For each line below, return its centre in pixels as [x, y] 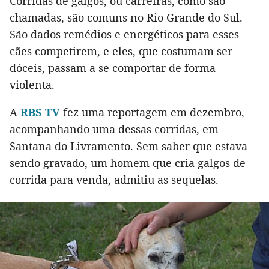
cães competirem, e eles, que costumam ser [121, 51]
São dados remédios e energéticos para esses [124, 35]
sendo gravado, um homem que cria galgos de [128, 163]
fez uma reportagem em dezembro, [152, 113]
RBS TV [40, 113]
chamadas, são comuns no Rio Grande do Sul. [126, 18]
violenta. [32, 85]
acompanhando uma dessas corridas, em [114, 129]
